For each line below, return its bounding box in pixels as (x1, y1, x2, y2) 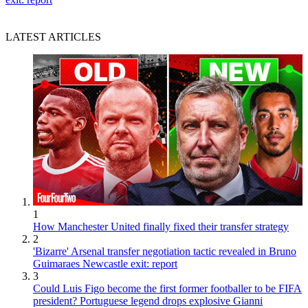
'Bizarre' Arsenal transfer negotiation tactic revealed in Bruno (33, 245, 296, 258)
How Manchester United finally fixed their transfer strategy (33, 221, 289, 233)
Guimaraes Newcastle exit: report (33, 258, 177, 270)
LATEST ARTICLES (5, 30, 101, 43)
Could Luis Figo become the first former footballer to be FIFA (33, 283, 302, 295)
